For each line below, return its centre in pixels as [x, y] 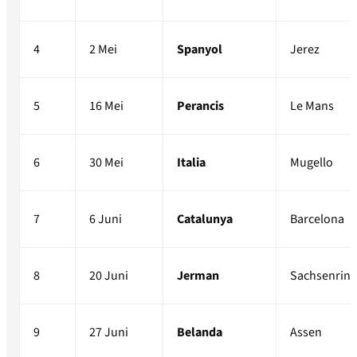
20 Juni [109, 276]
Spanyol [200, 50]
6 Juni [106, 220]
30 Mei [106, 163]
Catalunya [205, 220]
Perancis [200, 106]
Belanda [200, 333]
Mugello [312, 163]
